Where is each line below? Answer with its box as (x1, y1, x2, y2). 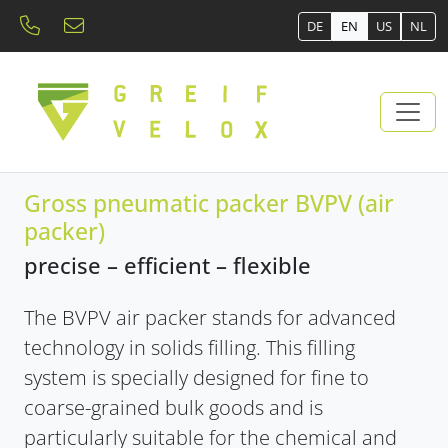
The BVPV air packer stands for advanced (24, 303, 396, 331)
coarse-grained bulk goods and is (24, 393, 323, 421)
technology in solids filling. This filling (24, 333, 355, 361)
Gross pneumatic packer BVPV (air (24, 186, 394, 219)
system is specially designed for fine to (24, 363, 369, 391)
